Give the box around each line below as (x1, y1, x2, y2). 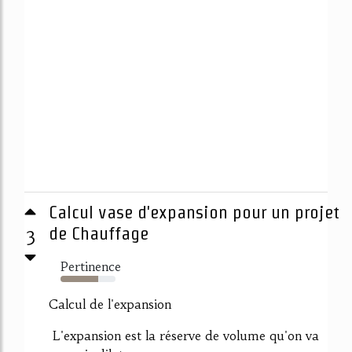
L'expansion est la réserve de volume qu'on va (49, 327, 319, 343)
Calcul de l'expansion (49, 295, 171, 312)
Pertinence (60, 258, 121, 274)
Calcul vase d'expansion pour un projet (49, 201, 339, 222)
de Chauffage (49, 222, 148, 244)
